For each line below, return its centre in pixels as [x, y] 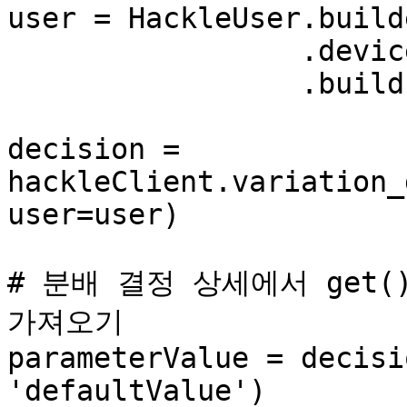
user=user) [94, 214]
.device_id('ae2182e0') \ [154, 51]
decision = [94, 149]
